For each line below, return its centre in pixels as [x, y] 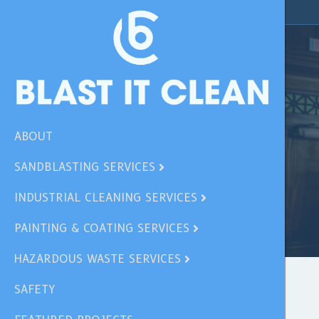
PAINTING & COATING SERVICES [102, 229]
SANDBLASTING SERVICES [85, 167]
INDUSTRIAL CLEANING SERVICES [106, 198]
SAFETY [35, 290]
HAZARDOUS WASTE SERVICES [98, 259]
